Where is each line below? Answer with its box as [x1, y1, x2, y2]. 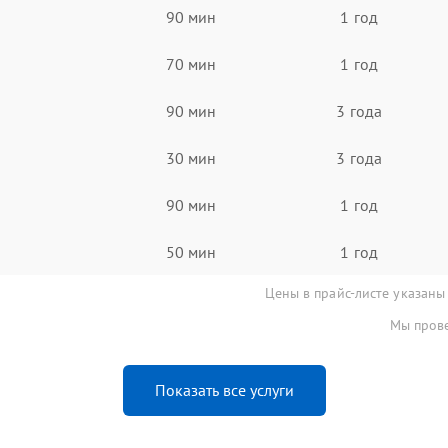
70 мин [165, 53, 217, 74]
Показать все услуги [154, 380, 294, 400]
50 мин [165, 241, 217, 262]
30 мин [165, 147, 217, 168]
